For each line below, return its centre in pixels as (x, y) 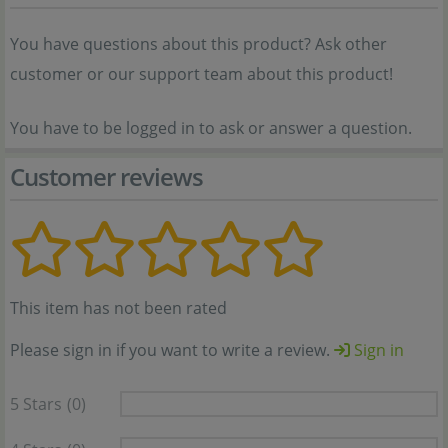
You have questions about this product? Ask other (198, 44)
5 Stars (36, 404)
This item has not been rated (118, 308)
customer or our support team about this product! (201, 74)
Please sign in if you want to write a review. (172, 350)
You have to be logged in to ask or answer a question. (211, 128)
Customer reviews (106, 177)
